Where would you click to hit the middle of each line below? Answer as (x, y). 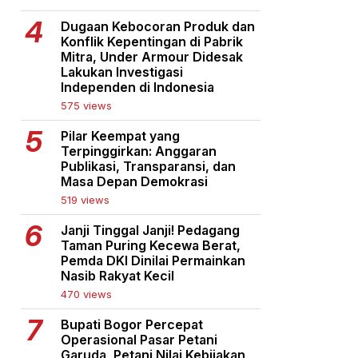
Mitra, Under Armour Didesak (152, 57)
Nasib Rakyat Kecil (117, 276)
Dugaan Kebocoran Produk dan (158, 26)
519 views (85, 200)
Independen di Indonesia (137, 87)
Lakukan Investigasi (122, 72)
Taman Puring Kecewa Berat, (151, 245)
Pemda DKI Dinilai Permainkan (153, 261)
